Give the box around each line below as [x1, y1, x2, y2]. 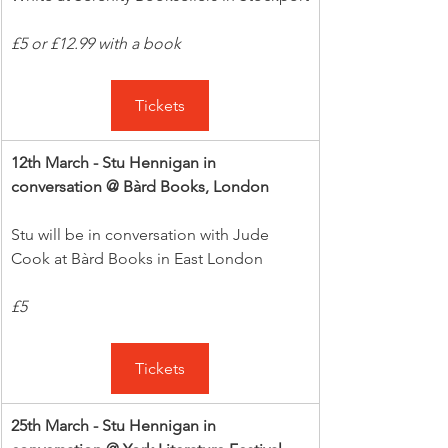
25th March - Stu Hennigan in [11, 415, 220, 435]
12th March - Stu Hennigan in [11, 152, 220, 172]
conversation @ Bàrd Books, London [11, 176, 269, 196]
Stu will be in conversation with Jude [11, 224, 273, 244]
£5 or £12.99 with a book [11, 33, 181, 53]
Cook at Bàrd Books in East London [11, 248, 263, 268]
